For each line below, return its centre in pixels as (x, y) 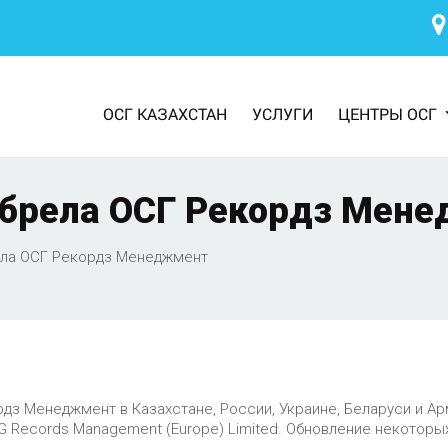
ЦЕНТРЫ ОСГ (387, 114)
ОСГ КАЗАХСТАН (164, 114)
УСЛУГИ (282, 114)
